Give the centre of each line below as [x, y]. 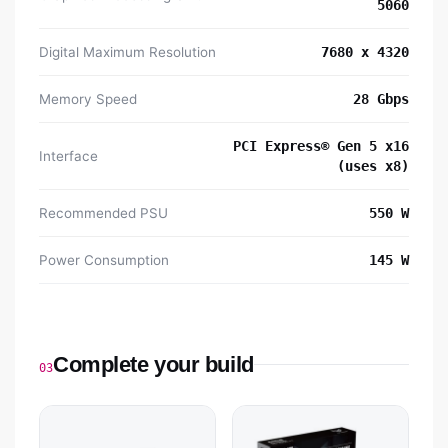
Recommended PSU [103, 213]
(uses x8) [373, 166]
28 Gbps [381, 99]
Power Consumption [104, 260]
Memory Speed [88, 99]
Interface [68, 156]
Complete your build [153, 365]
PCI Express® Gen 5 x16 [321, 146]
